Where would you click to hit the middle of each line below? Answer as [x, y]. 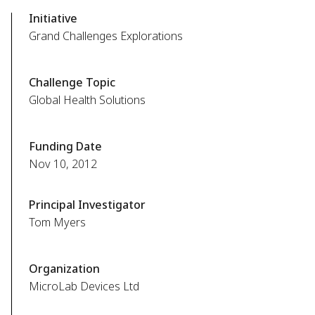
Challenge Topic [72, 82]
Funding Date [65, 146]
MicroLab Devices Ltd [84, 286]
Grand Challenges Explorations [106, 36]
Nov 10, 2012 [63, 164]
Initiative [53, 18]
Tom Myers [57, 222]
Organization [64, 269]
